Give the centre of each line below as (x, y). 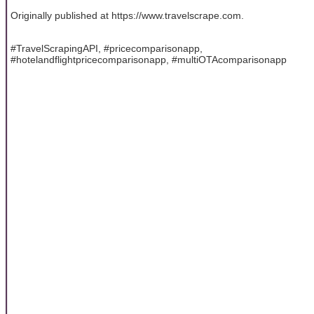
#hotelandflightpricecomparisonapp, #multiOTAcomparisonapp (149, 59)
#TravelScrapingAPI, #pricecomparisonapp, (107, 48)
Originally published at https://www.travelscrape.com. (127, 16)
